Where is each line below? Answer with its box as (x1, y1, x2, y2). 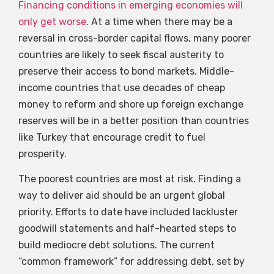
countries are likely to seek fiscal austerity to (18, 49, 224, 61)
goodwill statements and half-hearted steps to (18, 223, 236, 235)
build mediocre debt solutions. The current (18, 239, 215, 251)
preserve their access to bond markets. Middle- (18, 65, 234, 78)
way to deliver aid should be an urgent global (18, 190, 225, 202)
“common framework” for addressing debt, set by (18, 256, 245, 268)
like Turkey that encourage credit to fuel (18, 131, 206, 144)
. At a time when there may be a (86, 16, 232, 28)
